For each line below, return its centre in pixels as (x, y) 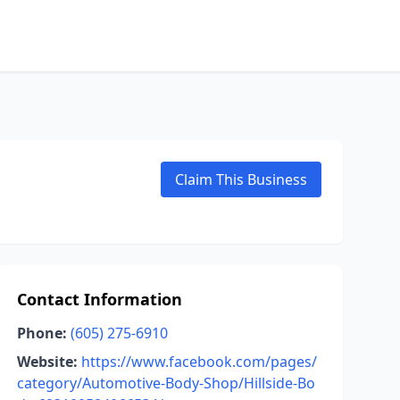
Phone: (42, 333)
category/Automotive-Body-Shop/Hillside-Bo (166, 383)
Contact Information (99, 299)
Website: (47, 362)
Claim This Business (241, 179)
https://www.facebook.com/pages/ (199, 362)
